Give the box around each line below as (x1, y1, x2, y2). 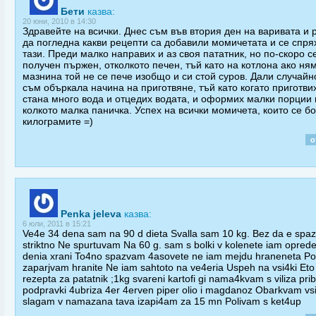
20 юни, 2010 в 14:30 (23, 17, 96, 25)
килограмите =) (23, 116, 93, 127)
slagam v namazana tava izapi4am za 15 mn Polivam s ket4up (23, 296, 301, 307)
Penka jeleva (61, 208, 121, 219)
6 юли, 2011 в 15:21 (23, 219, 91, 228)
